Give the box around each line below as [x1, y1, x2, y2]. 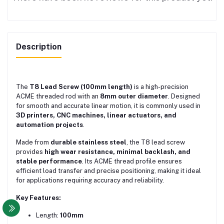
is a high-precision [132, 83, 188, 91]
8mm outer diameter [100, 92, 168, 100]
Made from [16, 138, 50, 146]
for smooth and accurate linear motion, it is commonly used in [16, 102, 200, 110]
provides [16, 148, 44, 156]
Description [16, 42, 61, 52]
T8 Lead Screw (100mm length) [29, 83, 132, 91]
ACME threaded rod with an [16, 92, 100, 100]
